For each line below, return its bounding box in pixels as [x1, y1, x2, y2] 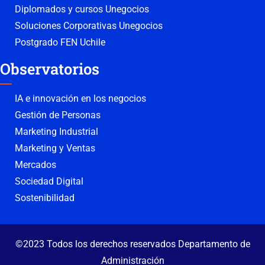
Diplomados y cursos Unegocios [15, 4, 149, 15]
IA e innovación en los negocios [15, 93, 146, 104]
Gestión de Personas [15, 109, 101, 121]
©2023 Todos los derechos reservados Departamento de [15, 238, 250, 250]
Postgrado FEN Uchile [15, 37, 105, 48]
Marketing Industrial [15, 126, 98, 137]
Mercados [15, 159, 56, 170]
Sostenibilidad [15, 192, 75, 203]
